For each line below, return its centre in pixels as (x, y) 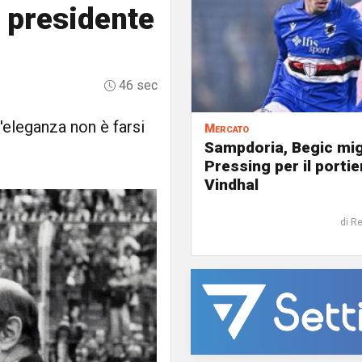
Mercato (227, 128)
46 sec (137, 85)
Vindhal (232, 185)
